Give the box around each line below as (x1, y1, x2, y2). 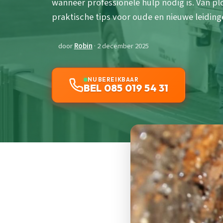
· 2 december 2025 (92, 41, 149, 52)
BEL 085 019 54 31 (84, 82, 169, 95)
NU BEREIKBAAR (88, 76, 139, 84)
